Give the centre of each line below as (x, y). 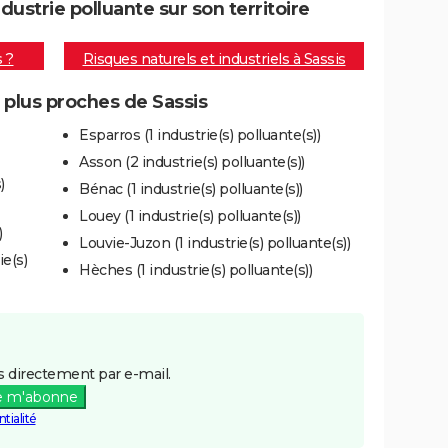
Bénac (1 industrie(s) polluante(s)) (191, 188)
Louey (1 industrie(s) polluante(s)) (190, 215)
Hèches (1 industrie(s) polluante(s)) (195, 269)
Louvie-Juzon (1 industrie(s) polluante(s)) (214, 242)
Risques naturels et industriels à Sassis (214, 59)
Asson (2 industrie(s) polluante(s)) (192, 161)
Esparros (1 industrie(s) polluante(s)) (199, 134)
